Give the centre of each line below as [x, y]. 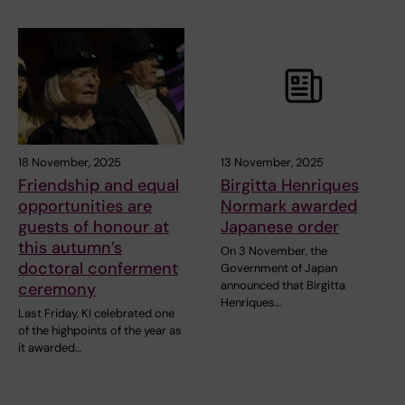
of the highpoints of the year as [100, 330]
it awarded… [50, 347]
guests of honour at [94, 226]
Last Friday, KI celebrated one [96, 313]
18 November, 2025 [70, 162]
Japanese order [280, 226]
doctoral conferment [98, 268]
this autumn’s [70, 247]
